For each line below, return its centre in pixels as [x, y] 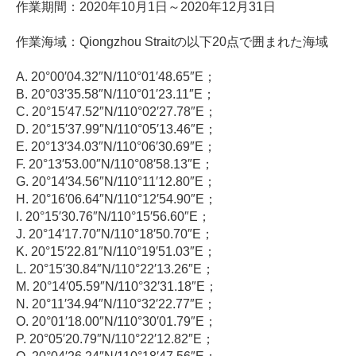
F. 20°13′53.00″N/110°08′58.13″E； [115, 164]
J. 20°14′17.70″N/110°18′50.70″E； [115, 234]
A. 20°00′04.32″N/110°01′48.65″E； [116, 77]
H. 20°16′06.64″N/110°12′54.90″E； [116, 199]
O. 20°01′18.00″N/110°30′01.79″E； [116, 322]
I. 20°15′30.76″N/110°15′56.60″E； [113, 217]
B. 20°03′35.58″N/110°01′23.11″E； [116, 95]
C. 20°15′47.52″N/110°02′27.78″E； [116, 112]
